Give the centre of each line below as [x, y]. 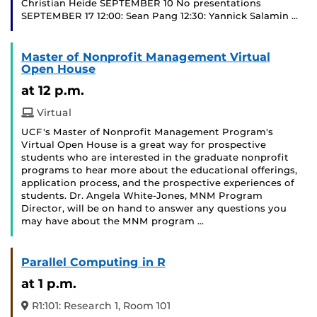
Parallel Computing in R [93, 263]
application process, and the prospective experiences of [158, 183]
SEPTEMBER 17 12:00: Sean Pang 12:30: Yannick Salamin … [160, 16]
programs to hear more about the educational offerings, [159, 171]
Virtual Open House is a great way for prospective [144, 145]
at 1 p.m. [49, 284]
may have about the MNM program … [113, 221]
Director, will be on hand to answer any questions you [154, 209]
